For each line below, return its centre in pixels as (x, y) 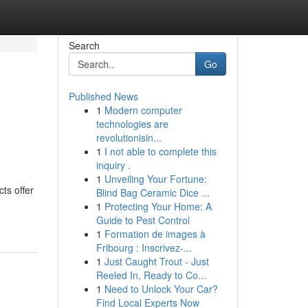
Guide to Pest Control (143, 220)
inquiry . (113, 165)
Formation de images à (155, 234)
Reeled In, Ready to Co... (151, 275)
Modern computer (143, 110)
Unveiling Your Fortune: (155, 179)
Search (84, 45)
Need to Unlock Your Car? (161, 289)
